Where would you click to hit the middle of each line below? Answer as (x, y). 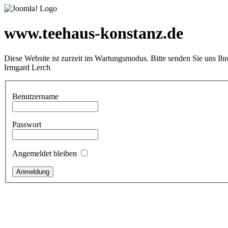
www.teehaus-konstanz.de (94, 33)
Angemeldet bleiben (45, 154)
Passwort (27, 125)
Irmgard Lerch (27, 67)
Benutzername (35, 97)
